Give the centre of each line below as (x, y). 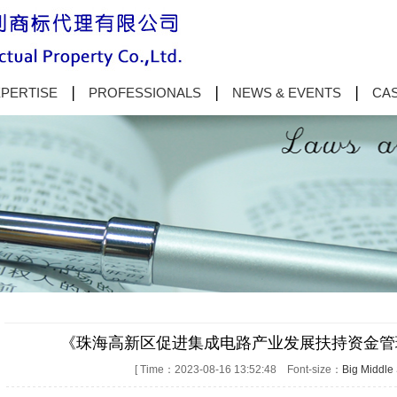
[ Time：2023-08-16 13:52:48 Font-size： (238, 370)
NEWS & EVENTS (287, 93)
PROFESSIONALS (145, 93)
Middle (377, 370)
